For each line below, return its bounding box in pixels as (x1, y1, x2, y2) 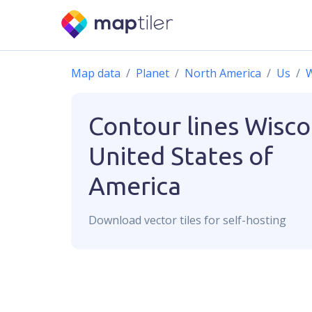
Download (88, 212, 144, 228)
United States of (88, 141, 273, 170)
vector (144, 212, 177, 228)
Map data (71, 65, 120, 81)
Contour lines (88, 111, 239, 140)
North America (185, 65, 261, 81)
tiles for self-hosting (177, 212, 286, 228)
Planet (136, 65, 169, 81)
